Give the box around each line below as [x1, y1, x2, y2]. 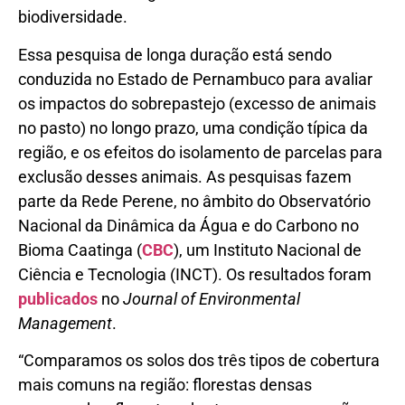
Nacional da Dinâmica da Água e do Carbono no [18, 215, 359, 235]
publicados [18, 288, 98, 308]
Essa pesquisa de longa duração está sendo [18, 44, 332, 64]
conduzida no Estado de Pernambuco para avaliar [18, 69, 372, 89]
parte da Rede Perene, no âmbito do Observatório [18, 191, 371, 211]
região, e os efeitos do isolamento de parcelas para [18, 142, 382, 162]
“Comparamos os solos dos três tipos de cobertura [18, 350, 380, 370]
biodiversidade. [18, 7, 127, 27]
